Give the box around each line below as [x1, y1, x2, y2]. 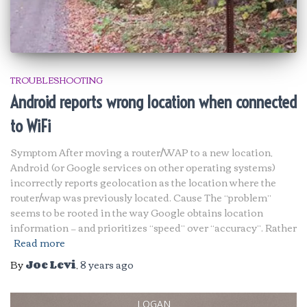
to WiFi [10, 114, 51, 136]
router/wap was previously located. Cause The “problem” [10, 188, 271, 206]
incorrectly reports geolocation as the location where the [10, 173, 276, 191]
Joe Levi [25, 255, 76, 273]
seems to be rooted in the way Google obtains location [10, 203, 263, 221]
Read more [14, 233, 65, 251]
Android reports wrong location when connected [10, 90, 297, 112]
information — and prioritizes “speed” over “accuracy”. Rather [10, 218, 297, 236]
